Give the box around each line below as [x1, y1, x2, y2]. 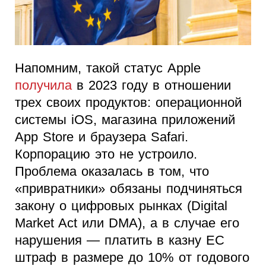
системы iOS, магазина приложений [15, 112, 235, 128]
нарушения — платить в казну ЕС [15, 233, 224, 248]
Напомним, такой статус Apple [15, 61, 201, 76]
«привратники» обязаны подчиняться [15, 181, 242, 197]
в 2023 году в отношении [72, 78, 231, 93]
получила [15, 78, 72, 93]
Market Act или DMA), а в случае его [15, 216, 239, 231]
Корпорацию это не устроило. [15, 147, 197, 162]
